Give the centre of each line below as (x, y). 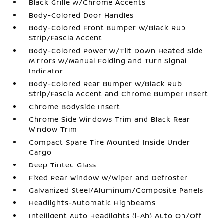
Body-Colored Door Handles (82, 15)
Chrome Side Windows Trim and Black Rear (110, 119)
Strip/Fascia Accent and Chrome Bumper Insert (119, 94)
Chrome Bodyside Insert (75, 106)
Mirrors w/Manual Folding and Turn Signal (108, 61)
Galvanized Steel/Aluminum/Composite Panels (116, 190)
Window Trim (53, 129)
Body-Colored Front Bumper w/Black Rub (108, 27)
